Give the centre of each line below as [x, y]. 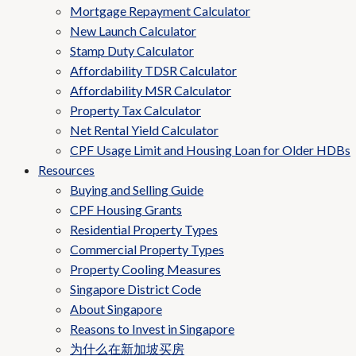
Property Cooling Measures [145, 269]
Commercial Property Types [147, 249]
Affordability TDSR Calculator [153, 70]
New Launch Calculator [133, 31]
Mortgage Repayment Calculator [160, 11]
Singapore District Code [135, 289]
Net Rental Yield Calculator [144, 130]
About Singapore [116, 309]
